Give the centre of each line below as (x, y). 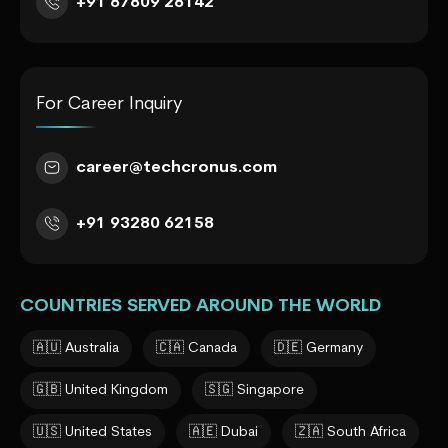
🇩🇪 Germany (318, 348)
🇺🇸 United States (92, 432)
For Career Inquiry (109, 104)
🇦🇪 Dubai (223, 432)
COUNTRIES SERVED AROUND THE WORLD (200, 306)
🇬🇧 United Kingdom (100, 390)
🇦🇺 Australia (76, 348)
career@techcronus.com (176, 167)
